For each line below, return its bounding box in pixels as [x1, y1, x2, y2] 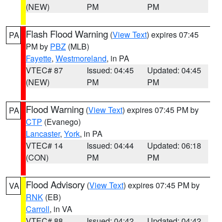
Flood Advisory [26, 178, 85, 191]
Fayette [26, 53, 52, 64]
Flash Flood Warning [26, 27, 108, 40]
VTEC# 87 [26, 64, 63, 76]
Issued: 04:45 [86, 64, 134, 76]
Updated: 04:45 [147, 64, 202, 76]
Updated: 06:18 [147, 140, 202, 151]
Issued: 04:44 [86, 140, 134, 151]
